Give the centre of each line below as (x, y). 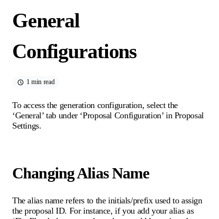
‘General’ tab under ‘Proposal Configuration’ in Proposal (108, 115)
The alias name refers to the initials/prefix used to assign (107, 201)
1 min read (41, 82)
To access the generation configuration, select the (95, 105)
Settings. (27, 126)
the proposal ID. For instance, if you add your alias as (103, 211)
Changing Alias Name (81, 173)
